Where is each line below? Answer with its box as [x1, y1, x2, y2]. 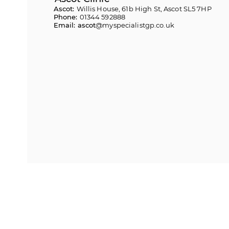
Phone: [53, 13, 80, 21]
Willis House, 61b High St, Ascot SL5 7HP [76, 5, 212, 13]
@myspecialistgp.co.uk [96, 21, 174, 29]
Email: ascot [53, 21, 96, 29]
